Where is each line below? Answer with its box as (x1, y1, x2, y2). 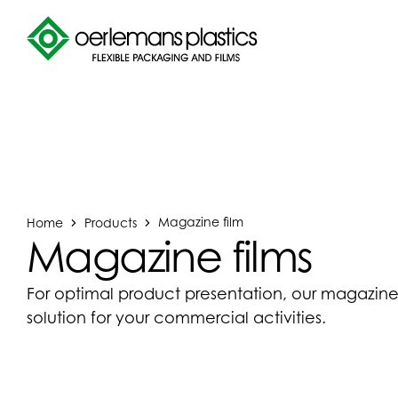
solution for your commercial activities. (27, 308, 326, 327)
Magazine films (27, 230, 313, 282)
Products (84, 214, 137, 229)
